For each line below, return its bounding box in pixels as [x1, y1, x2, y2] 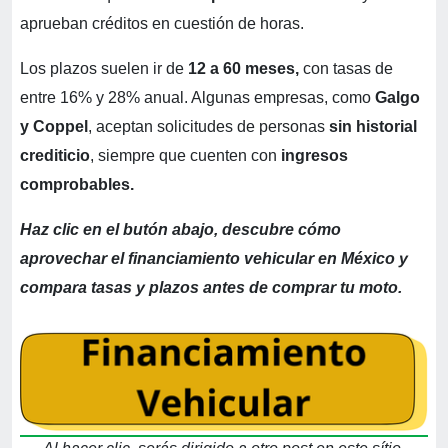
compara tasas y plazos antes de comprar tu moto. [20, 279, 402, 296]
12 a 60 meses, [184, 60, 299, 77]
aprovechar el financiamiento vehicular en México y [20, 250, 408, 267]
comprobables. [20, 176, 134, 193]
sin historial [329, 118, 417, 135]
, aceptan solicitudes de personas [88, 118, 329, 135]
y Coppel [20, 118, 88, 135]
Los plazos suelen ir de [20, 60, 184, 77]
